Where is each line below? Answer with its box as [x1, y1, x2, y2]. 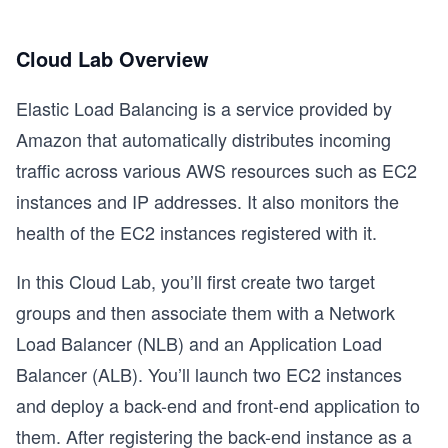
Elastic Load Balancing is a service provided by [16, 95, 392, 121]
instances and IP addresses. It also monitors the [16, 188, 399, 214]
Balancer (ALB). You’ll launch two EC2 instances [16, 361, 402, 387]
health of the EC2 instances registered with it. [16, 219, 377, 245]
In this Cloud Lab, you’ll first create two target [16, 268, 375, 294]
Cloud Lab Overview [16, 44, 209, 73]
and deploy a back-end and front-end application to [16, 392, 420, 418]
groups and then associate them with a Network [16, 299, 395, 325]
